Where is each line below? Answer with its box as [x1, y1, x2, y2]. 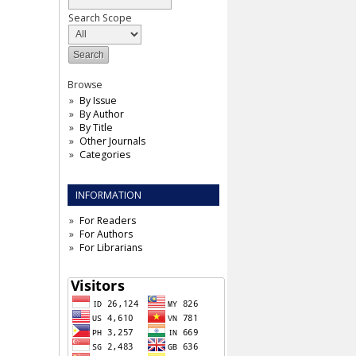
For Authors [79, 226, 133, 241]
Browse [68, 77, 103, 91]
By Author [79, 106, 124, 121]
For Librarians [79, 240, 142, 254]
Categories [79, 147, 130, 161]
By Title [79, 120, 113, 134]
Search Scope [68, 10, 132, 25]
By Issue [79, 93, 117, 107]
